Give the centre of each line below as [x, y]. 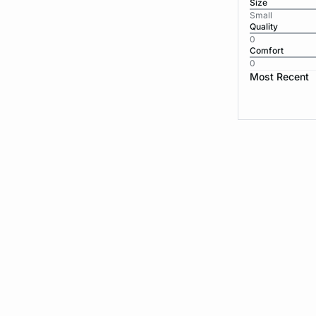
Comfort [266, 50]
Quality [263, 26]
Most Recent [279, 77]
